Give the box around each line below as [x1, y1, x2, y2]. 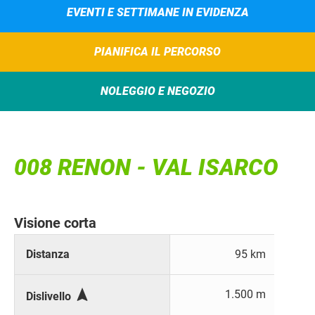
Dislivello [26, 290, 74, 304]
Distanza [26, 247, 70, 262]
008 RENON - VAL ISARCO [14, 154, 278, 181]
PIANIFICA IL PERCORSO [94, 44, 221, 58]
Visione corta [14, 214, 96, 232]
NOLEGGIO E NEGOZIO [100, 84, 215, 98]
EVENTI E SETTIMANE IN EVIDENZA [66, 5, 249, 19]
